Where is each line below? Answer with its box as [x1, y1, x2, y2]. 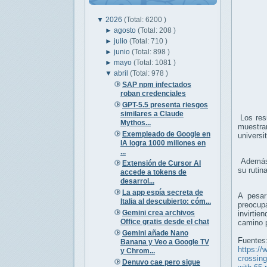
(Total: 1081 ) [133, 58, 176, 67]
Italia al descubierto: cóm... [120, 197, 211, 206]
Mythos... [120, 118, 151, 127]
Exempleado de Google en [122, 129, 210, 138]
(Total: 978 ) [130, 69, 169, 77]
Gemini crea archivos [122, 208, 195, 217]
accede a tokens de [120, 167, 187, 176]
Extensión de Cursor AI [122, 159, 201, 167]
